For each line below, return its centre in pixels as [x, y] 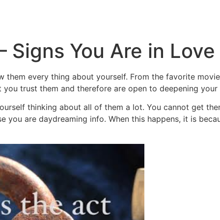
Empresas [56, 18]
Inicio [11, 18]
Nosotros [174, 18]
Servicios [116, 18]
